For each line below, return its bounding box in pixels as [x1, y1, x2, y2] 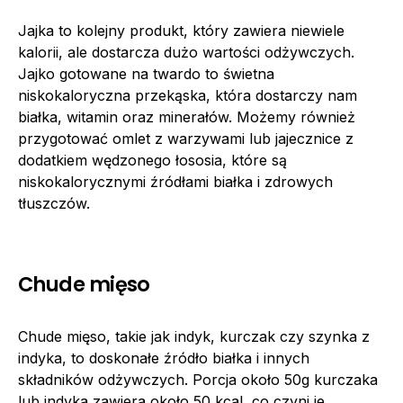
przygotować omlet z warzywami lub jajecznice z [18, 129, 354, 148]
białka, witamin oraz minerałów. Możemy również [18, 107, 355, 126]
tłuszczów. [18, 193, 90, 212]
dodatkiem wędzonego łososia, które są [18, 150, 287, 169]
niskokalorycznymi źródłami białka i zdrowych [18, 172, 333, 191]
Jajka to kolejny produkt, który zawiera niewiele [18, 21, 345, 40]
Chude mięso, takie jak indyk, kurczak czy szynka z [18, 327, 370, 345]
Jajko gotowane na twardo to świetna [18, 64, 274, 83]
